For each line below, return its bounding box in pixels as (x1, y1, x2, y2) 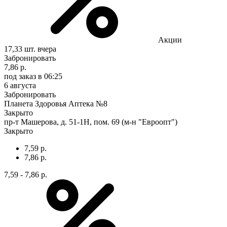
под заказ (4, 71, 36, 81)
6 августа (4, 81, 36, 90)
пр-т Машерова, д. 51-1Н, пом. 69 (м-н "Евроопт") (4, 117, 177, 126)
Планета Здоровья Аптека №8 (4, 99, 107, 108)
